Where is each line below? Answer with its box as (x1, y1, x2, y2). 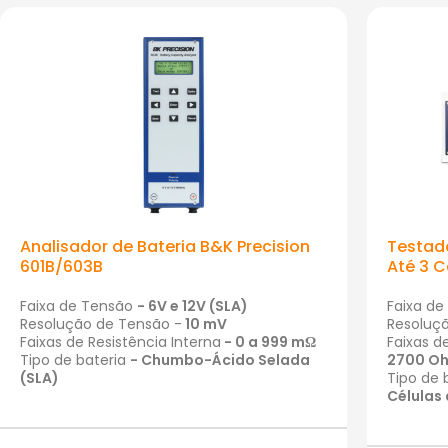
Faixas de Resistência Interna (20, 332, 221, 353)
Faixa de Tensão (20, 296, 137, 317)
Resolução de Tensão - (20, 314, 182, 335)
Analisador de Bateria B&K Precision (20, 235, 310, 259)
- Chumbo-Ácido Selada (130, 350, 310, 371)
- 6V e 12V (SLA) (137, 296, 248, 317)
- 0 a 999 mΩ (221, 332, 316, 353)
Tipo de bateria (20, 350, 130, 371)
